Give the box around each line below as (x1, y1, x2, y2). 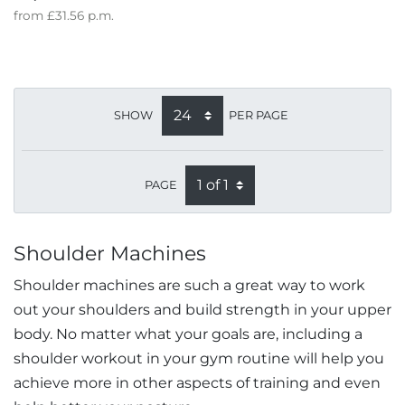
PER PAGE (228, 108, 288, 123)
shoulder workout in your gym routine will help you (14, 350, 384, 368)
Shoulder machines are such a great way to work (14, 277, 365, 295)
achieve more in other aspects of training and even (14, 374, 381, 392)
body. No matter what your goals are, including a (14, 325, 363, 344)
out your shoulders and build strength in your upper (14, 301, 391, 319)
